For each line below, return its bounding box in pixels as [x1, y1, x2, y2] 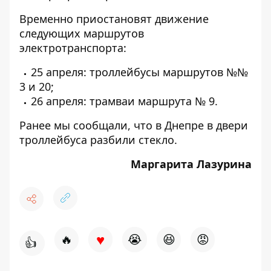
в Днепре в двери [155, 118, 248, 132]
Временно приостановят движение [19, 11, 209, 26]
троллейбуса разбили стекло [19, 132, 174, 147]
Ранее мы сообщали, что [19, 118, 155, 132]
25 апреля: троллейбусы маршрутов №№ [31, 65, 248, 79]
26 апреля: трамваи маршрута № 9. [31, 94, 218, 108]
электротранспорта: [19, 41, 126, 55]
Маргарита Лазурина [131, 157, 252, 171]
